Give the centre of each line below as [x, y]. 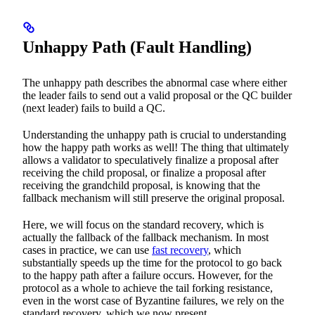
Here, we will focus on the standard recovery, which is [143, 225]
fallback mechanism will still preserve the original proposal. [154, 198]
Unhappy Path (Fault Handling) [137, 47]
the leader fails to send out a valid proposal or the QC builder [157, 96]
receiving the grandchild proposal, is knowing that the [141, 186]
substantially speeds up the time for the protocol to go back [152, 263]
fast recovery [180, 250]
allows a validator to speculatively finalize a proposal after [150, 160]
